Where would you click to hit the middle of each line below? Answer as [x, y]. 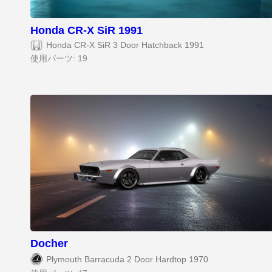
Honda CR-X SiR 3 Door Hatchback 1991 [125, 45]
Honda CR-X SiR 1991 [87, 31]
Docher [49, 244]
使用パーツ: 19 [59, 58]
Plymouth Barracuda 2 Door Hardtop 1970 [127, 259]
